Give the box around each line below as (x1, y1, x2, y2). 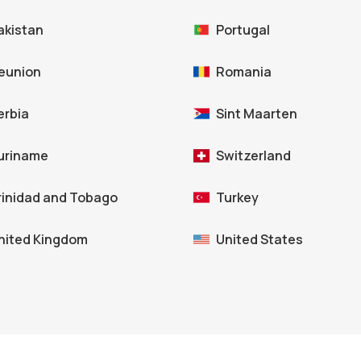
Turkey (216, 189, 259, 207)
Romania (216, 63, 272, 81)
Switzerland (216, 147, 291, 165)
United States (216, 230, 303, 249)
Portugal (216, 21, 270, 39)
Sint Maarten (216, 105, 297, 123)
